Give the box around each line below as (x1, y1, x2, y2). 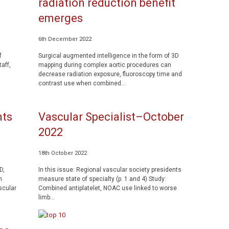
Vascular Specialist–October (38, 110, 184, 123)
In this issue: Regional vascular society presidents (38, 166, 181, 173)
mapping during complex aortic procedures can (38, 61, 171, 68)
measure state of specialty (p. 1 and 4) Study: (38, 175, 166, 182)
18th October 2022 (38, 150, 87, 156)
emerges (38, 12, 83, 25)
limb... (38, 194, 55, 201)
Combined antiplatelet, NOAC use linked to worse (38, 185, 177, 192)
